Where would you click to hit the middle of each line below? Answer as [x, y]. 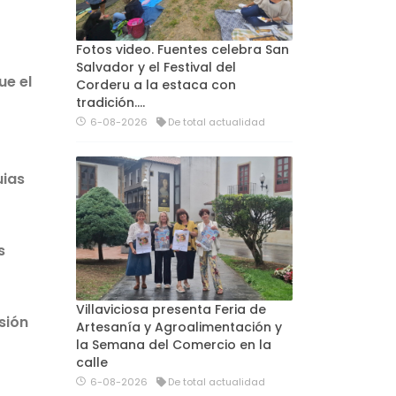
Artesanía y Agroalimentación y [179, 327]
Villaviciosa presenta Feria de [171, 310]
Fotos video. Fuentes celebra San [183, 49]
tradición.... [110, 102]
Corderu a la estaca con [156, 84]
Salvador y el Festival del [156, 67]
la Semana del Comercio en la [174, 345]
